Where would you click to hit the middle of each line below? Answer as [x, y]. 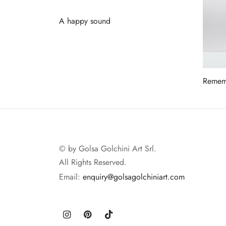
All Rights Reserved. [93, 162]
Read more [77, 35]
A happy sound [85, 21]
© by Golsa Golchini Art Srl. [108, 149]
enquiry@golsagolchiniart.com [134, 177]
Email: [71, 177]
